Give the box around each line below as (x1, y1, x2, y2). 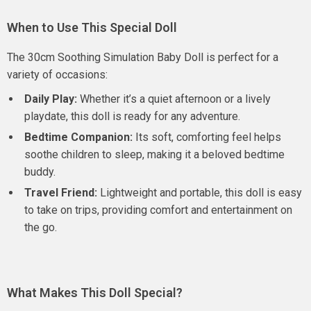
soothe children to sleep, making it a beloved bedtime (24, 148, 285, 161)
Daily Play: (24, 92, 77, 106)
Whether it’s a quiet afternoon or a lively (77, 92, 271, 106)
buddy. (24, 165, 56, 178)
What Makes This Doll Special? (7, 285, 183, 300)
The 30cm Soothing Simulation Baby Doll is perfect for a (7, 51, 278, 64)
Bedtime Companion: (24, 131, 133, 144)
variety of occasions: (7, 68, 108, 81)
